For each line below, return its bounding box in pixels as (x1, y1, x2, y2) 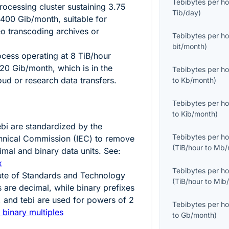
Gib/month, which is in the (10, 63, 112, 74)
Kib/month (181, 109, 216, 119)
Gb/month (181, 211, 215, 220)
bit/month (172, 42, 205, 51)
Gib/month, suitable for (15, 14, 107, 25)
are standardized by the (8, 121, 102, 132)
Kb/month (181, 76, 214, 85)
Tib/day (172, 8, 199, 17)
